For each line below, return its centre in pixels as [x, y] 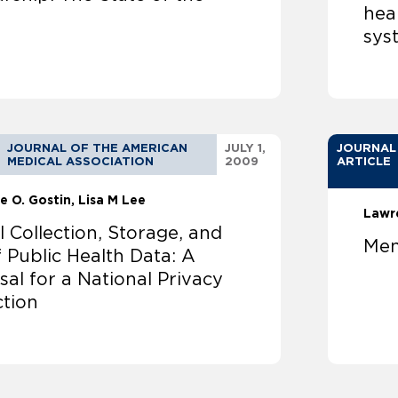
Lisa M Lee [112, 200]
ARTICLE [364, 162]
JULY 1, [246, 148]
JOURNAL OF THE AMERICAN [98, 148]
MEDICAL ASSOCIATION [81, 162]
